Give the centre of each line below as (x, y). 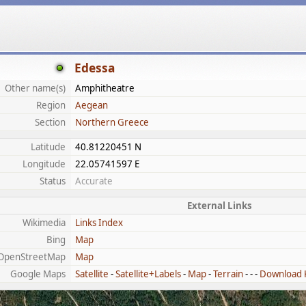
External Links (219, 206)
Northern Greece (112, 122)
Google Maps (38, 274)
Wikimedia (44, 223)
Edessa (95, 68)
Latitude (48, 147)
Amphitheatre (105, 88)
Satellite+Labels (148, 274)
